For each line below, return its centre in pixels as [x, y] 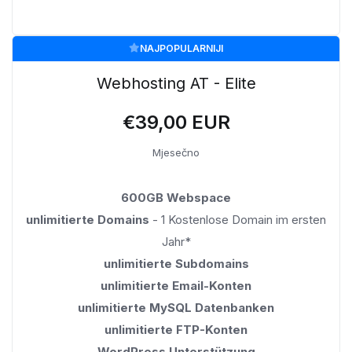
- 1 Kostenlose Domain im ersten [238, 219]
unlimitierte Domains [88, 219]
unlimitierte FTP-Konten [176, 329]
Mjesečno [176, 152]
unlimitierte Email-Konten [176, 285]
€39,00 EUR [176, 122]
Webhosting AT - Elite [176, 83]
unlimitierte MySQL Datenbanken [176, 307]
